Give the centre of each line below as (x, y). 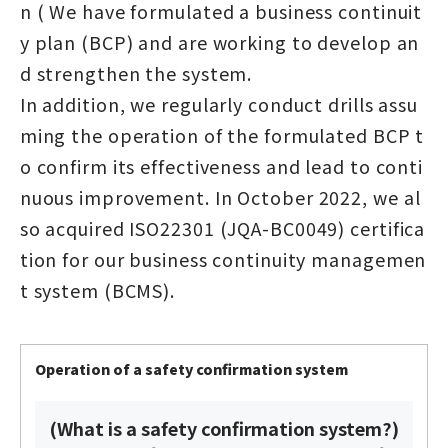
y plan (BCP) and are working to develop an (219, 41)
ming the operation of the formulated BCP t (222, 134)
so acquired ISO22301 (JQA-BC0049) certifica (222, 227)
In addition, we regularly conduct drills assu (219, 103)
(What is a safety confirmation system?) (223, 427)
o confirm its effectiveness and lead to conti (221, 165)
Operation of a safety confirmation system (191, 368)
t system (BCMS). (97, 289)
